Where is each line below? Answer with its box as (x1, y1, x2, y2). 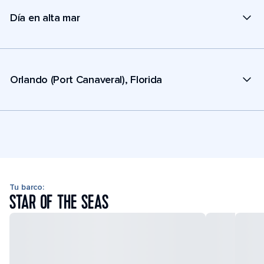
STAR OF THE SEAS (9, 190, 108, 215)
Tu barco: (9, 182, 45, 192)
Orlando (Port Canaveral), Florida (10, 72, 163, 86)
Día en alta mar (10, 11, 80, 24)
